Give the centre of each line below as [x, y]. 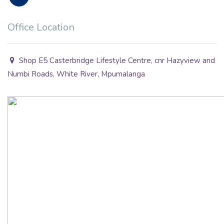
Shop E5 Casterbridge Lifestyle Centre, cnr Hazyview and [116, 60]
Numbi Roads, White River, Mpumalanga [76, 74]
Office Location [41, 27]
